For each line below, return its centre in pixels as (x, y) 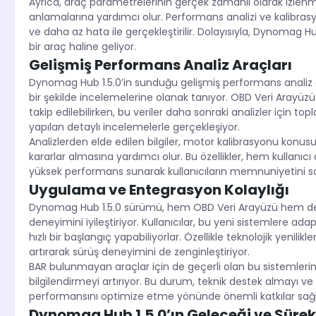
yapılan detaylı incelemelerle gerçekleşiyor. (134, 127)
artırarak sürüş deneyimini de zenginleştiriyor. (139, 252)
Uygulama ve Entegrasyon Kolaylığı (159, 190)
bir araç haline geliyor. (82, 47)
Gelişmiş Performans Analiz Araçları (160, 65)
